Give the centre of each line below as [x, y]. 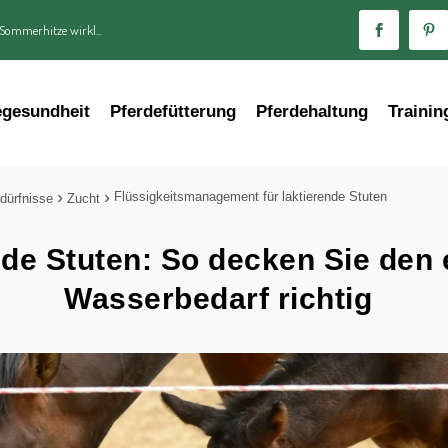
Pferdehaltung [312, 111]
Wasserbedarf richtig [218, 298]
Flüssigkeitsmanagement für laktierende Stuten [251, 196]
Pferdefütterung [173, 111]
